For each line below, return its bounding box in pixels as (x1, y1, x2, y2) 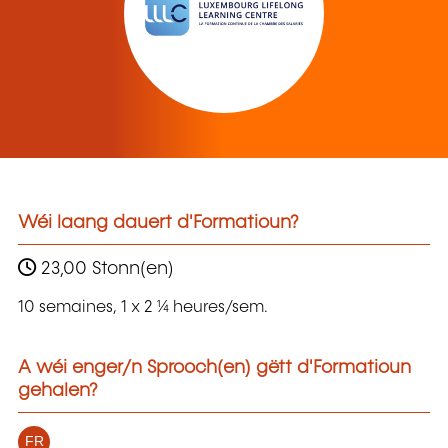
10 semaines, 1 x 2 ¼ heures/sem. (18, 299, 268, 317)
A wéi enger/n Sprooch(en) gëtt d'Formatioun (18, 359, 411, 378)
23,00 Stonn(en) (36, 259, 174, 278)
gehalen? (18, 382, 98, 401)
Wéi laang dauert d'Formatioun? (18, 214, 299, 233)
